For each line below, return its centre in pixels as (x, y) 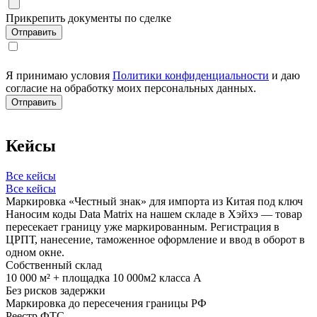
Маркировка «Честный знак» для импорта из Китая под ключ (154, 201)
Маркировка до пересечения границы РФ (106, 303)
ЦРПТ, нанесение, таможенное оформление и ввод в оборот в (155, 239)
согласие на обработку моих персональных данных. (131, 88)
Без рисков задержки (56, 290)
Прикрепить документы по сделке (88, 18)
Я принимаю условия (59, 76)
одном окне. (35, 252)
